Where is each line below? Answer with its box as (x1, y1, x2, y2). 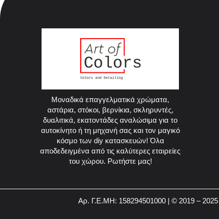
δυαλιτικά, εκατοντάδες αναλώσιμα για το (43, 115, 178, 124)
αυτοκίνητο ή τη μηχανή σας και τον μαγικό (41, 126, 180, 134)
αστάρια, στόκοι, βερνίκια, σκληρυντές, (47, 105, 174, 114)
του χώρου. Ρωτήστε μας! (68, 156, 152, 165)
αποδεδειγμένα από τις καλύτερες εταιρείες (40, 146, 181, 155)
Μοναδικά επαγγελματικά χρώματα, (51, 95, 170, 104)
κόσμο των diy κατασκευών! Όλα (56, 136, 164, 145)
